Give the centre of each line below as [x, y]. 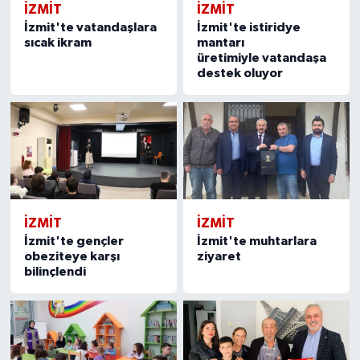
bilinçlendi [55, 272]
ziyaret [219, 257]
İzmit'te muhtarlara [257, 241]
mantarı [221, 43]
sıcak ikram [57, 43]
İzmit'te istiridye [249, 28]
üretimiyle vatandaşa [262, 58]
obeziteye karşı [72, 257]
